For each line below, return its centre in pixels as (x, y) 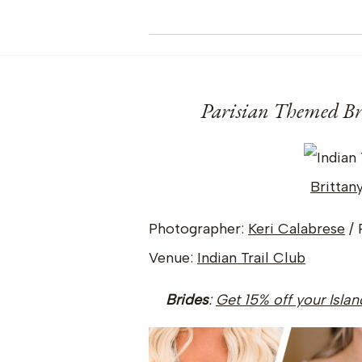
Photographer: (198, 229)
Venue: (173, 258)
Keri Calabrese (297, 229)
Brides (187, 300)
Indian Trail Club (251, 258)
